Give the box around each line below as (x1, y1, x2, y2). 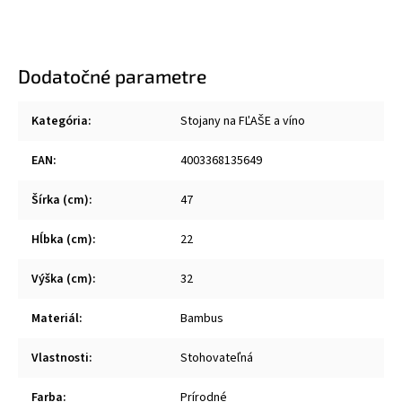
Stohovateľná (180, 349, 253, 367)
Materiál (31, 310, 79, 328)
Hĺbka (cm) (31, 231, 92, 249)
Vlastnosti (31, 349, 89, 367)
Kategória (31, 112, 88, 130)
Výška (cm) (31, 270, 92, 288)
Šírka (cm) (31, 191, 89, 209)
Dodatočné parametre (18, 65, 206, 87)
